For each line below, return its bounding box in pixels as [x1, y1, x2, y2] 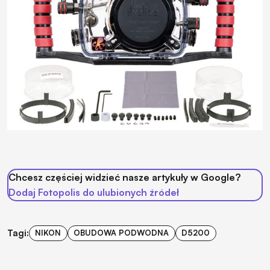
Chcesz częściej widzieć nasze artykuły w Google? [8, 171, 240, 183]
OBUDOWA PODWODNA [74, 228, 169, 238]
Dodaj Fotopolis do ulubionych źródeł [8, 186, 179, 198]
